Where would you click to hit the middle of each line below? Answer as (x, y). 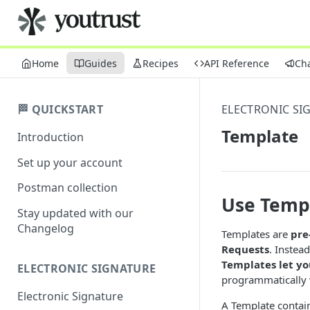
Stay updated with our (75, 213)
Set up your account (70, 162)
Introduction (51, 137)
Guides (101, 63)
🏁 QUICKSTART (60, 109)
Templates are (256, 234)
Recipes (161, 63)
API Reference (237, 63)
